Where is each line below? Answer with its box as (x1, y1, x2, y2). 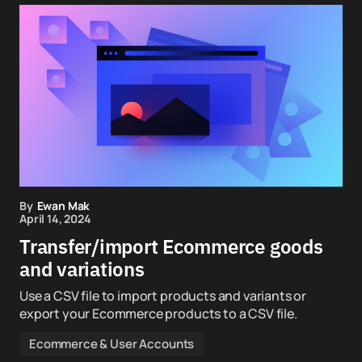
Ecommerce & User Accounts (29, 335, 195, 352)
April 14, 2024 (19, 211, 91, 226)
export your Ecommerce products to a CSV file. (19, 305, 297, 322)
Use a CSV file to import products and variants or (19, 287, 307, 305)
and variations (19, 256, 145, 282)
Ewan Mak (36, 198, 90, 213)
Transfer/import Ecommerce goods (19, 234, 323, 259)
